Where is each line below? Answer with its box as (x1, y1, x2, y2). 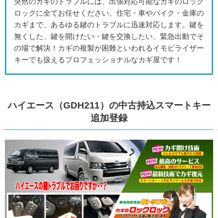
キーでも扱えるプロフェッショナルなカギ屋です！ (14, 56, 182, 64)
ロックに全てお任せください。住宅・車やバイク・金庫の (14, 9, 204, 18)
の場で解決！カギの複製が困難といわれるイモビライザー (14, 44, 204, 53)
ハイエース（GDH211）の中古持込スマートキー (7, 100, 211, 111)
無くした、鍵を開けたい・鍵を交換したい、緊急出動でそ (14, 33, 204, 41)
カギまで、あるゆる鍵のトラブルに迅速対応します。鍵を (14, 21, 204, 29)
